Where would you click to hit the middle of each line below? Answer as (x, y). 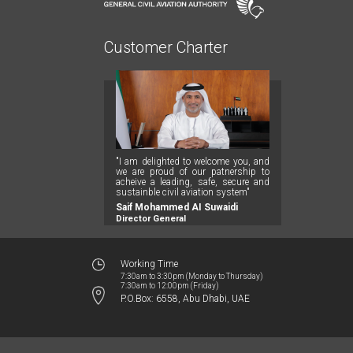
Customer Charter (166, 47)
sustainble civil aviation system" (183, 192)
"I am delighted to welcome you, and (193, 161)
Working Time (149, 264)
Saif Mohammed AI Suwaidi (177, 207)
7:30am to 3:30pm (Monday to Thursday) (192, 276)
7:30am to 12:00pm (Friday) (170, 285)
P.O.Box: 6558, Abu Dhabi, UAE (185, 298)
